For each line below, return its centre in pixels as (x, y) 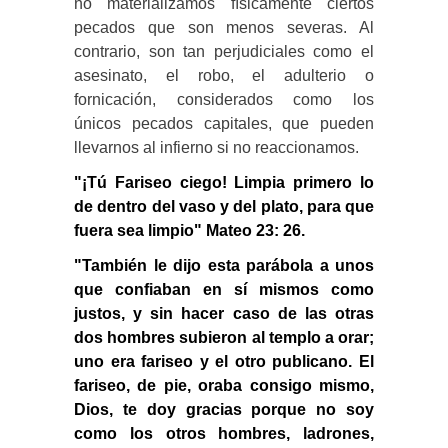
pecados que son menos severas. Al (224, 27)
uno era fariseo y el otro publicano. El (224, 361)
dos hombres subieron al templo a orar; (224, 337)
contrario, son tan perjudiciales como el (224, 51)
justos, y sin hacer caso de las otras (224, 313)
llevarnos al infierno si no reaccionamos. (216, 147)
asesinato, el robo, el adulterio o (224, 75)
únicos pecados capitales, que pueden (224, 123)
